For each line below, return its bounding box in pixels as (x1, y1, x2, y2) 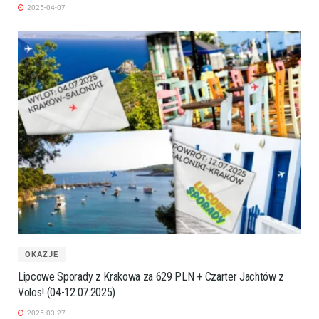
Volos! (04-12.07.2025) (18, 285, 115, 299)
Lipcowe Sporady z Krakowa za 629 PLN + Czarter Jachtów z (18, 269, 285, 283)
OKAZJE (25, 249, 58, 259)
